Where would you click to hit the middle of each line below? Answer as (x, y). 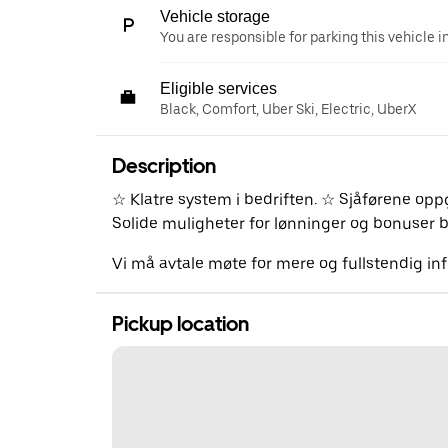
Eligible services (218, 88)
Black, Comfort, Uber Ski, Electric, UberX (288, 108)
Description (164, 165)
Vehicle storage (215, 16)
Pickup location (180, 323)
